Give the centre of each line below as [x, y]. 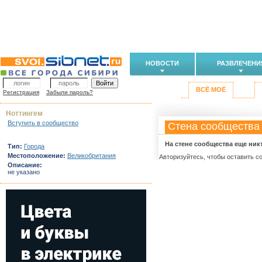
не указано [24, 172]
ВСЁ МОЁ [211, 89]
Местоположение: [37, 156]
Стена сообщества [214, 126]
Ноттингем [24, 113]
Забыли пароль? [70, 92]
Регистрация [21, 92]
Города [34, 146]
